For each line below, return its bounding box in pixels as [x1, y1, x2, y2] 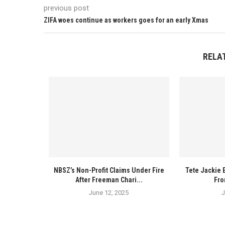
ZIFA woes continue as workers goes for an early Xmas [44, 16, 208, 24]
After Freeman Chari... [75, 175, 143, 184]
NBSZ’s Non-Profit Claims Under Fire [53, 166, 164, 174]
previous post [44, 3, 89, 13]
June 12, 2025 [89, 188, 129, 196]
